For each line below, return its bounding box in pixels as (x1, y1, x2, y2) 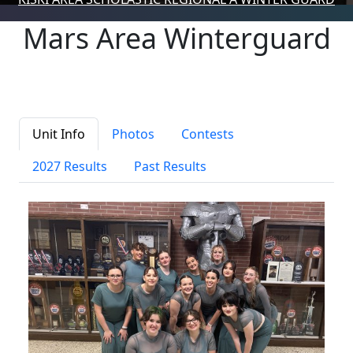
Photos (112, 125, 154, 143)
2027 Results (32, 158, 107, 176)
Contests (181, 125, 234, 143)
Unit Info (32, 125, 85, 143)
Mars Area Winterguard (22, 19, 331, 58)
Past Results (134, 158, 206, 176)
